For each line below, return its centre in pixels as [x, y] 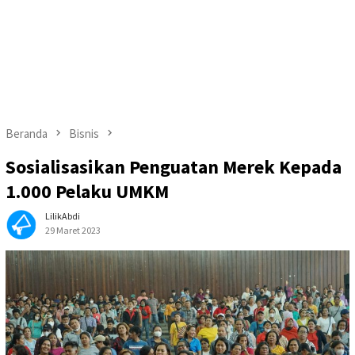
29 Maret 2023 [73, 231]
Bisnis [84, 134]
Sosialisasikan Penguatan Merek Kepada [174, 167]
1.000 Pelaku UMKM [87, 192]
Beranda [27, 134]
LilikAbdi [63, 216]
